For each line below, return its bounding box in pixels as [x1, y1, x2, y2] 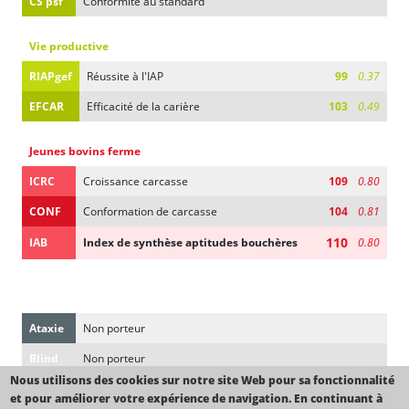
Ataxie [29, 320, 64, 336]
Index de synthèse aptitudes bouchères [83, 234, 298, 250]
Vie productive [29, 37, 109, 54]
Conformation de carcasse [83, 203, 217, 219]
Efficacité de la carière [87, 98, 200, 114]
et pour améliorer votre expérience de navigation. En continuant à [10, 391, 383, 406]
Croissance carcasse [83, 173, 188, 189]
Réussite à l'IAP [87, 68, 163, 84]
